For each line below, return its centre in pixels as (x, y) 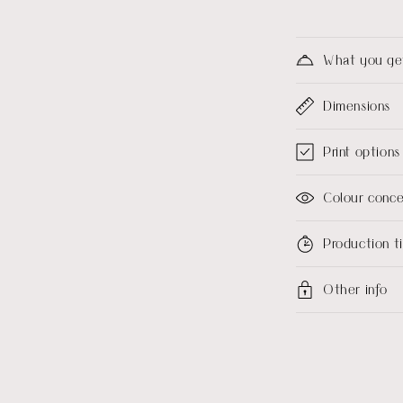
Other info (355, 289)
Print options (362, 151)
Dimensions (357, 105)
